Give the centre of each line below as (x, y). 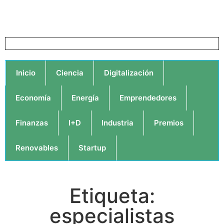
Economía (33, 98)
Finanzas (32, 123)
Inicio (26, 73)
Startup (92, 148)
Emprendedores (148, 98)
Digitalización (129, 73)
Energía (85, 98)
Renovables (37, 148)
